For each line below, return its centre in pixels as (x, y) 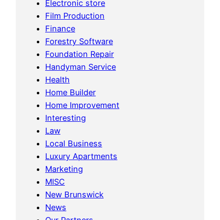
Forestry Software (79, 41)
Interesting (66, 118)
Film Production (75, 15)
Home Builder (70, 92)
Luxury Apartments (81, 156)
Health (57, 79)
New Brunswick (74, 194)
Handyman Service (81, 67)
